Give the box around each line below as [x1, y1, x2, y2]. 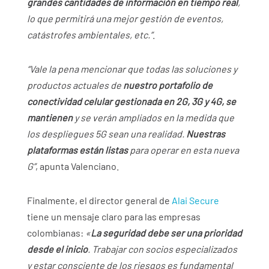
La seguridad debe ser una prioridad [90, 227, 242, 239]
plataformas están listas [26, 144, 128, 156]
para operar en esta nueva [127, 144, 239, 156]
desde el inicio [26, 243, 88, 255]
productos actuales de [26, 79, 123, 91]
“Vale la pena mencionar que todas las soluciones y [26, 63, 237, 75]
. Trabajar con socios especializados [87, 243, 237, 255]
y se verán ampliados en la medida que [72, 112, 234, 124]
